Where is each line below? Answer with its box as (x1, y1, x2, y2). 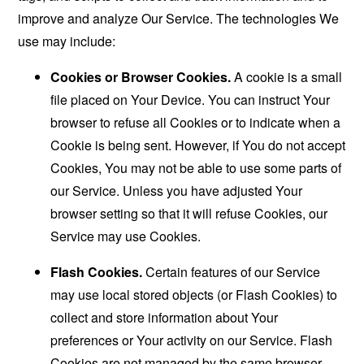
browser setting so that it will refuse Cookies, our (50, 204, 328, 223)
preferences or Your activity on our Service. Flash (50, 331, 333, 349)
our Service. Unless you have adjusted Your (50, 181, 303, 200)
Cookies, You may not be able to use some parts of (50, 158, 342, 177)
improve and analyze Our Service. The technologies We (18, 9, 340, 28)
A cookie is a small (231, 67, 343, 86)
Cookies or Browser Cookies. (50, 67, 232, 86)
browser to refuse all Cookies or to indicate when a (50, 113, 341, 132)
